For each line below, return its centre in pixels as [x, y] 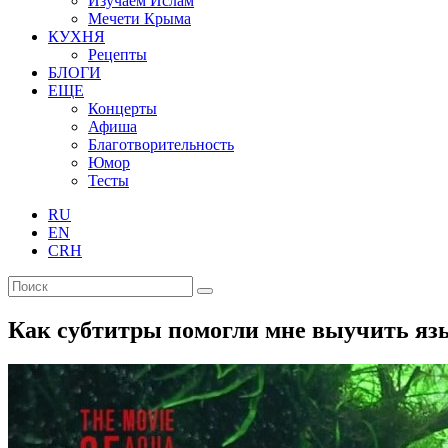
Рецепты [117, 54]
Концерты [122, 108]
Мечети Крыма [139, 18]
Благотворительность [161, 144]
